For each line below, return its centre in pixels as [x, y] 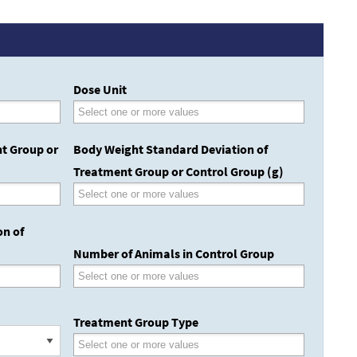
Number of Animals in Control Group [174, 254]
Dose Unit [100, 90]
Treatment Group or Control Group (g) [178, 172]
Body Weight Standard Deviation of [171, 149]
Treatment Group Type [136, 322]
